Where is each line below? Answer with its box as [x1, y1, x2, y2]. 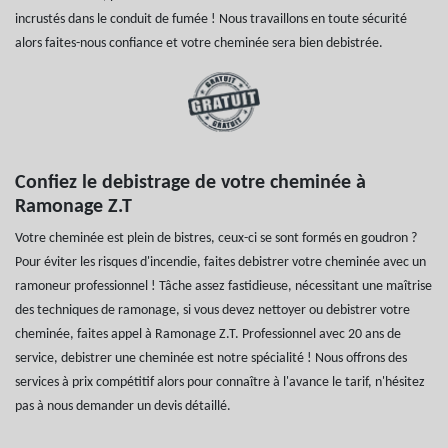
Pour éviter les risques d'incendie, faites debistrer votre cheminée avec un [15, 255, 426, 271]
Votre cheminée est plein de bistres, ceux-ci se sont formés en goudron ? [15, 231, 417, 247]
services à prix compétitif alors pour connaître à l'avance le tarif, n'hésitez [15, 375, 425, 391]
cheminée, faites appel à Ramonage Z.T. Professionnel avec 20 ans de [15, 327, 401, 343]
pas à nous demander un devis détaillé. [15, 399, 231, 415]
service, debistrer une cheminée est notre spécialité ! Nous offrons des [15, 351, 407, 367]
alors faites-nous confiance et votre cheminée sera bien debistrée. [15, 36, 383, 52]
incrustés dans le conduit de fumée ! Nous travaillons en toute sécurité [15, 12, 407, 28]
